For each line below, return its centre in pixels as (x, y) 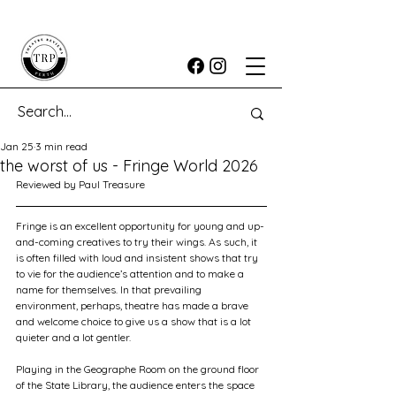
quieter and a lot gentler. (73, 337)
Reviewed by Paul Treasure (80, 184)
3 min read (61, 146)
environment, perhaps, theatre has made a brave (133, 305)
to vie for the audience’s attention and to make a (131, 274)
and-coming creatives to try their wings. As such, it (138, 242)
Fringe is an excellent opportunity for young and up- (140, 226)
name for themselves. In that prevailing (110, 289)
